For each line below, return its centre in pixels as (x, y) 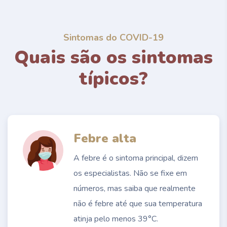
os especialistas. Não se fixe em (130, 173)
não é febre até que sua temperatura (138, 203)
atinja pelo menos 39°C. (116, 219)
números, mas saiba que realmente (135, 188)
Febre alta (105, 138)
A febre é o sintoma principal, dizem (136, 158)
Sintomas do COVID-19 (113, 37)
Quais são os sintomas (113, 57)
